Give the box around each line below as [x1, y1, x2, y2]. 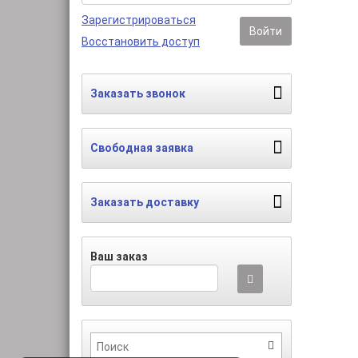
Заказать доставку [90, 196, 199, 209]
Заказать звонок [90, 87, 185, 100]
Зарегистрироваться [82, 14, 196, 26]
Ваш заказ [90, 250, 148, 263]
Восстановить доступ [82, 35, 200, 48]
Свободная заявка [90, 141, 193, 154]
